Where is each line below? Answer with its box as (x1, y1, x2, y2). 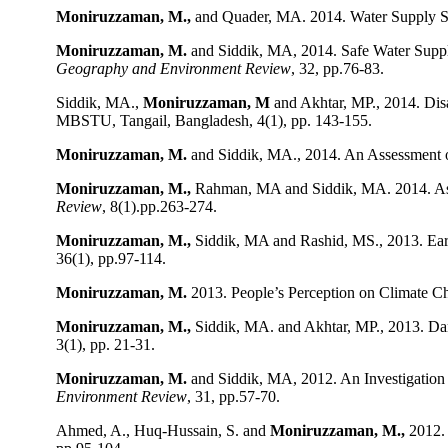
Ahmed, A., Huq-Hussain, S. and (56, 422, 270, 439)
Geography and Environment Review (56, 60, 291, 77)
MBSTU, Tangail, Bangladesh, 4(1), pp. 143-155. (56, 112, 372, 129)
